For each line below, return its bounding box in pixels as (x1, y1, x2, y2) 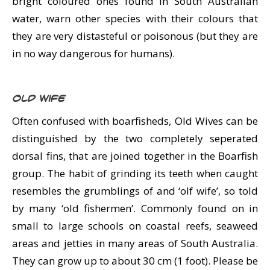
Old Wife (12, 94, 64, 104)
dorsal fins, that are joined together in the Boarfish (12, 149, 258, 163)
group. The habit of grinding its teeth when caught (12, 166, 258, 180)
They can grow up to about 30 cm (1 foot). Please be (12, 254, 258, 268)
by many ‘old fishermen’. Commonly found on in (12, 201, 258, 215)
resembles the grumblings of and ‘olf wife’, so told (12, 184, 258, 198)
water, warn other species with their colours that (12, 11, 258, 25)
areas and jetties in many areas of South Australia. (12, 236, 258, 250)
